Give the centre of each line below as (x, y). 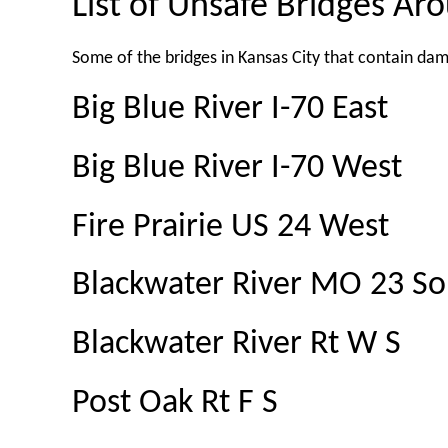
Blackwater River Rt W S (236, 345)
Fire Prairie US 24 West (230, 227)
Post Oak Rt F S (175, 403)
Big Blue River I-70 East (230, 110)
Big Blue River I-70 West (237, 169)
